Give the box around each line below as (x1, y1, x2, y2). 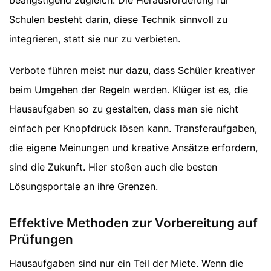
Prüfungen (9, 231, 73, 247)
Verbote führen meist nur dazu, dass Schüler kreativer (9, 64, 255, 76)
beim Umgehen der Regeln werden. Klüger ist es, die (9, 83, 248, 96)
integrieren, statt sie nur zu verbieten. (9, 32, 180, 45)
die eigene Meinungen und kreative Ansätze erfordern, (9, 141, 258, 154)
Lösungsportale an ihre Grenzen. (9, 180, 158, 192)
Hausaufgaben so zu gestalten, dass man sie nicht (9, 102, 238, 115)
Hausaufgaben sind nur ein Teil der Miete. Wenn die (9, 257, 243, 270)
